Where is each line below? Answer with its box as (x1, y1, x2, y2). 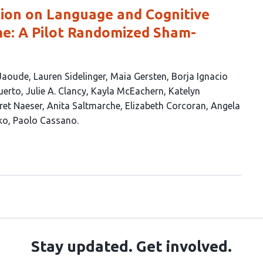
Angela (211, 100, 240, 111)
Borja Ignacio (171, 71, 228, 82)
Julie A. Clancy (26, 86, 86, 96)
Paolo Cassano (13, 115, 77, 126)
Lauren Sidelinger (33, 71, 106, 82)
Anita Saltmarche (47, 100, 120, 111)
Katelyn (168, 86, 200, 96)
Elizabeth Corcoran (125, 100, 206, 111)
